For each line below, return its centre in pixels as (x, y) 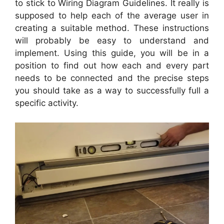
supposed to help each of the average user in (112, 16)
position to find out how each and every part (112, 66)
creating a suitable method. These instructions (112, 28)
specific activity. (47, 103)
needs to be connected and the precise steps (112, 78)
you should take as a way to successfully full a (112, 91)
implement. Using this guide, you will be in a (112, 53)
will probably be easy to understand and (112, 41)
